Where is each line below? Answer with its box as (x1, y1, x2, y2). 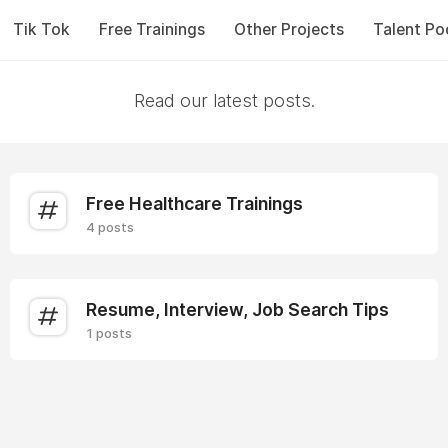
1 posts (86, 325, 132, 341)
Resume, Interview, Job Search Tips (86, 299, 389, 320)
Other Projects (233, 20, 344, 39)
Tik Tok (12, 20, 70, 39)
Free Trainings (98, 20, 205, 39)
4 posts (86, 219, 134, 235)
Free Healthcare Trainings (86, 193, 303, 214)
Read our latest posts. (133, 90, 315, 111)
